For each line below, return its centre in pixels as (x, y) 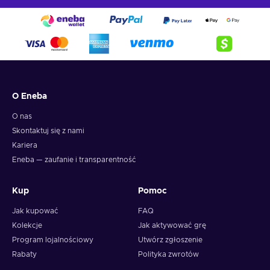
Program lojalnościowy (53, 240)
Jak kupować (35, 211)
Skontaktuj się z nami (48, 131)
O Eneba (30, 97)
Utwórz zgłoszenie (170, 240)
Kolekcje (27, 226)
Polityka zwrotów (168, 255)
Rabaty (24, 255)
